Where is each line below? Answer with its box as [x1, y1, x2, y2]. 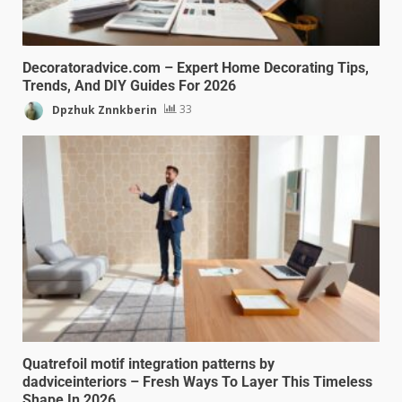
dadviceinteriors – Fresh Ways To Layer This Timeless [22, 372, 372, 390]
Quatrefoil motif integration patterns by [22, 354, 275, 372]
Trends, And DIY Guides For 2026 [22, 76, 236, 94]
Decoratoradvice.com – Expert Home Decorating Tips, [22, 58, 369, 76]
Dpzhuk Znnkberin [49, 101, 157, 118]
